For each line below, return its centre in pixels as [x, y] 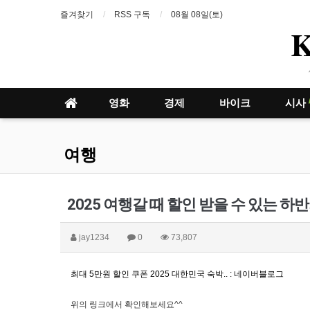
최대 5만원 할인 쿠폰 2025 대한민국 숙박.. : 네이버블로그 [177, 274]
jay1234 [94, 237]
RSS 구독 [132, 15]
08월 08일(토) [197, 15]
